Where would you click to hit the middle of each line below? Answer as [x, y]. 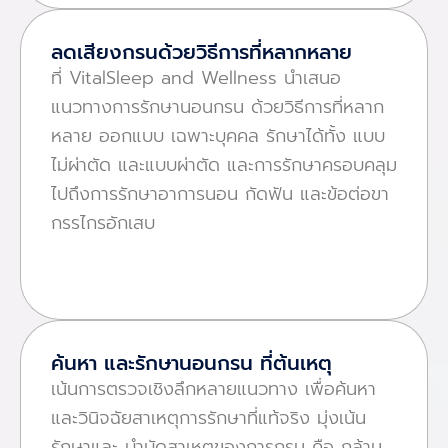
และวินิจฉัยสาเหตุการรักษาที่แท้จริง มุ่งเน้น [208, 418]
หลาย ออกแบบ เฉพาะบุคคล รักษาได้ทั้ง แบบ [218, 135]
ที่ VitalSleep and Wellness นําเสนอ [196, 77]
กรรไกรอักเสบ [103, 222]
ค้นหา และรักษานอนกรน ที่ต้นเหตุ [191, 363]
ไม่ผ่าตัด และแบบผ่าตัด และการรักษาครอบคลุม [224, 164]
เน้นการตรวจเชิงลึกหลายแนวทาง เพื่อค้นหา [213, 389]
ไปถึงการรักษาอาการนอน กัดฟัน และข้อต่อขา [220, 193]
